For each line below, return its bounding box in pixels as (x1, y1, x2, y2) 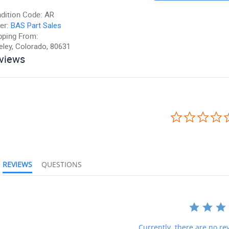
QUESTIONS (47, 159, 82, 169)
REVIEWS (7, 159, 32, 169)
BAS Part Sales (11, 21, 61, 30)
